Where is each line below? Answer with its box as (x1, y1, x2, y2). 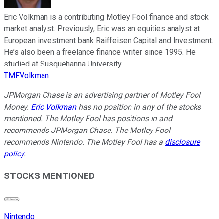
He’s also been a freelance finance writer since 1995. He (4, 47, 196, 57)
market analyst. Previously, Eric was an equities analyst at (4, 23, 200, 33)
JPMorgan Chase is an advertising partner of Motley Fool (4, 90, 200, 100)
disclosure (165, 137, 200, 147)
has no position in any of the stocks (76, 102, 201, 111)
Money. (4, 102, 31, 111)
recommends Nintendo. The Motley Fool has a (4, 137, 165, 147)
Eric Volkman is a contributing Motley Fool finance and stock (4, 12, 209, 22)
